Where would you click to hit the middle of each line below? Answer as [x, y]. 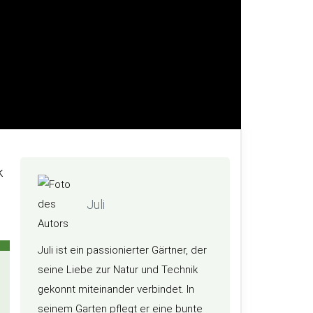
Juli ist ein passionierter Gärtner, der [122, 250]
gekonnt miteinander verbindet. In [116, 289]
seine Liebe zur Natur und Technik [118, 270]
